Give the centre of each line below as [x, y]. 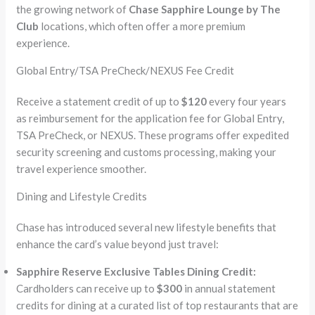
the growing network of [73, 9]
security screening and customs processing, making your [147, 152]
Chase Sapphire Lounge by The [205, 9]
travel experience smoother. [82, 169]
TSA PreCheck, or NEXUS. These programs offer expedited [153, 135]
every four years [247, 102]
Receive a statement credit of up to [99, 102]
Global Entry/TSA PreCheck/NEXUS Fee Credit [126, 71]
